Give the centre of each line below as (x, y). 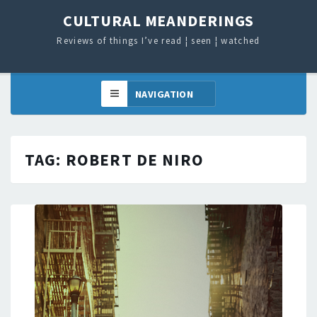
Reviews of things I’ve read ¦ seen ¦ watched (158, 41)
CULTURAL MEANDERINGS (158, 21)
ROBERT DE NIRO (134, 160)
